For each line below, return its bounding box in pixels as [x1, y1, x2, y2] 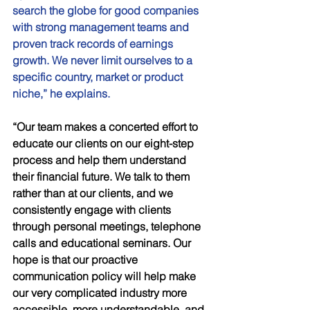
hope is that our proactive [12, 253, 140, 266]
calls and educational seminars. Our [12, 236, 194, 250]
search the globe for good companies [12, 3, 201, 17]
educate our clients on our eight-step [12, 136, 197, 150]
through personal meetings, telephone [12, 219, 203, 233]
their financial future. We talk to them [12, 170, 192, 183]
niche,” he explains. [12, 86, 113, 100]
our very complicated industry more [12, 286, 190, 300]
